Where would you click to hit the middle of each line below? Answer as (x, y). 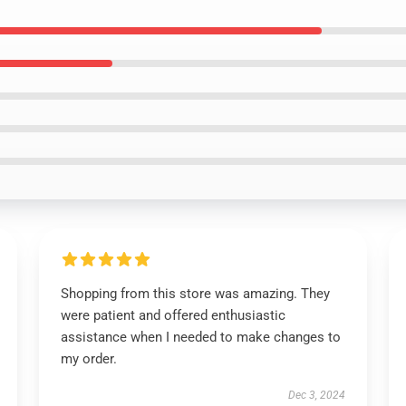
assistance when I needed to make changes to (200, 337)
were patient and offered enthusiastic (173, 315)
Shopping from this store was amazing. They (195, 294)
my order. (88, 359)
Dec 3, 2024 (317, 395)
